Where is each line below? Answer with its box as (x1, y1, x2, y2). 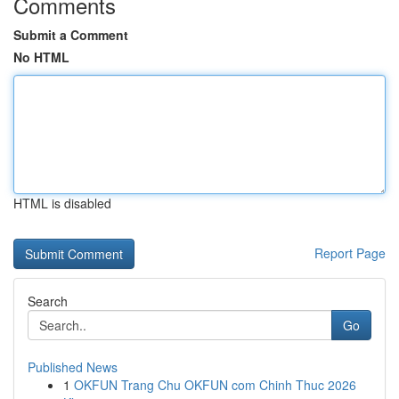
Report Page (314, 244, 386, 262)
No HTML (13, 48, 69, 66)
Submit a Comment (13, 26, 128, 44)
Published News (28, 358, 118, 376)
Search (28, 292, 68, 310)
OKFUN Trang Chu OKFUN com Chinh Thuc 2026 (74, 376, 356, 394)
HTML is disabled (13, 194, 111, 212)
